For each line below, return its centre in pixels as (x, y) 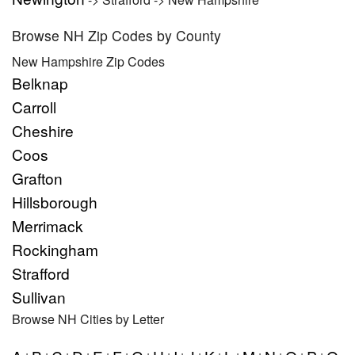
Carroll (34, 107)
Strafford (41, 273)
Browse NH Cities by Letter (88, 319)
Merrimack (48, 225)
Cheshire (43, 130)
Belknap (40, 83)
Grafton (37, 178)
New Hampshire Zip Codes (88, 61)
